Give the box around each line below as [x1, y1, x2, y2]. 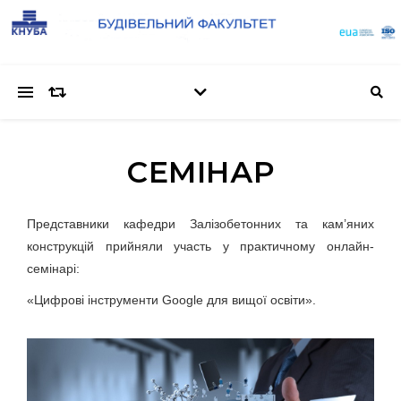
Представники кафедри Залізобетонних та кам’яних [27, 217, 374, 232]
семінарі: [27, 261, 80, 277]
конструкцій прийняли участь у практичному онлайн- [27, 239, 374, 254]
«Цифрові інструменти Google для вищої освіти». [27, 293, 316, 308]
